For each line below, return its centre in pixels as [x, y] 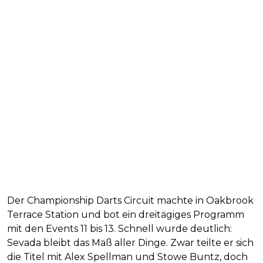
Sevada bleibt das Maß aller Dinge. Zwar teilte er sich [130, 243]
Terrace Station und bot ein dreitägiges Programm [126, 215]
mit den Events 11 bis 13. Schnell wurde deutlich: [119, 229]
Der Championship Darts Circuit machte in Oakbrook [130, 201]
